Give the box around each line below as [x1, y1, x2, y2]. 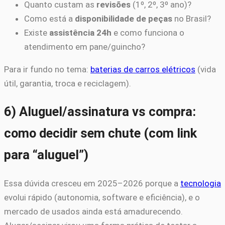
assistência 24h [49, 28, 111, 38]
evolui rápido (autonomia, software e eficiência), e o [4, 192, 200, 203]
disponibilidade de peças [75, 14, 172, 24]
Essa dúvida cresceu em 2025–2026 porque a [4, 178, 180, 189]
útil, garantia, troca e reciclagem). [4, 78, 131, 89]
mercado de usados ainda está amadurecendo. [4, 206, 183, 217]
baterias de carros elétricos [90, 64, 195, 75]
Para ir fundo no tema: [4, 64, 90, 75]
